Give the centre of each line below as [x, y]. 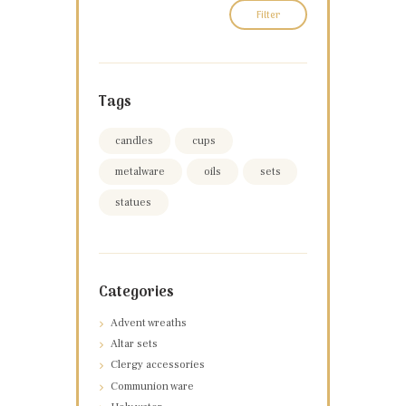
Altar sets [135, 344]
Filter [268, 15]
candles [135, 140]
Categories [136, 292]
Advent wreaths [149, 323]
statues [134, 202]
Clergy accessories [158, 365]
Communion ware [153, 386]
